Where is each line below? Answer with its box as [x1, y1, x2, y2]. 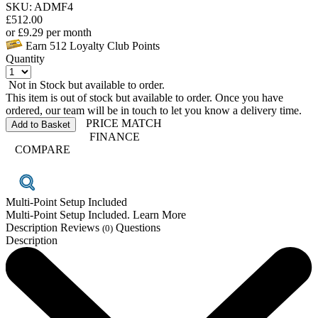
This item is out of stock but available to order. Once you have [6, 91, 283, 104]
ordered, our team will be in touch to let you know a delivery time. [6, 104, 302, 116]
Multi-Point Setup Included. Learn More [6, 208, 189, 221]
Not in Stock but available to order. [6, 78, 165, 91]
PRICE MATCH [83, 116, 162, 129]
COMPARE [12, 143, 70, 155]
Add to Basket [11, 119, 70, 130]
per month [43, 26, 92, 38]
